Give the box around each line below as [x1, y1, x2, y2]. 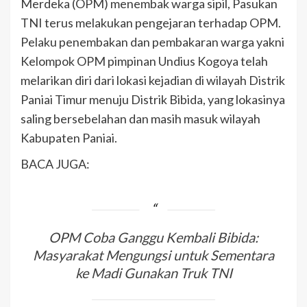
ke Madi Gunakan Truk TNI [75, 264, 232, 281]
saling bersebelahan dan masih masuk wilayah [21, 111, 260, 126]
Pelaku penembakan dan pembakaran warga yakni [21, 34, 284, 49]
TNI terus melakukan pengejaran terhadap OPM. [21, 15, 281, 30]
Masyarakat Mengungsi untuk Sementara [33, 246, 274, 263]
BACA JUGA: [21, 156, 90, 171]
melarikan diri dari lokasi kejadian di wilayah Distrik [21, 73, 285, 88]
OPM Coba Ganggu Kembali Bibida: [49, 228, 258, 245]
